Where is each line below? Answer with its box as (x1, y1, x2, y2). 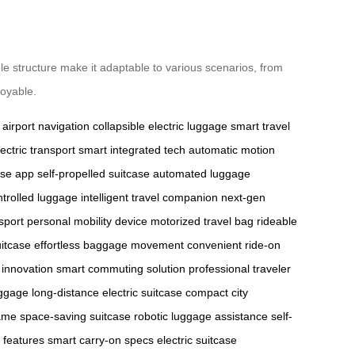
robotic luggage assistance (134, 309, 268, 323)
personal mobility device (27, 214, 147, 227)
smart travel (231, 119, 290, 132)
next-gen (221, 190, 265, 204)
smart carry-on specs (48, 333, 154, 346)
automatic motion (189, 143, 275, 156)
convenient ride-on (187, 238, 281, 251)
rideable (257, 214, 297, 227)
